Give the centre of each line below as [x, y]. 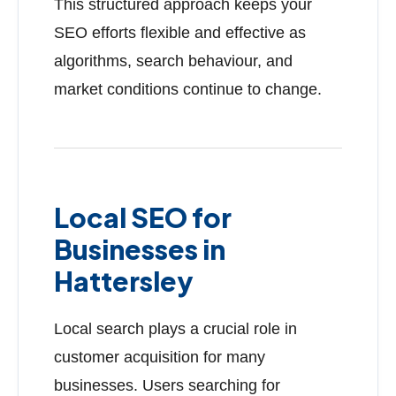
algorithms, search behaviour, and [173, 61]
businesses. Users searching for [167, 385]
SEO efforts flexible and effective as [180, 33]
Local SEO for [143, 217]
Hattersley [124, 281]
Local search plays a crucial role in [175, 329]
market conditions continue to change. [188, 89]
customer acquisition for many [160, 357]
